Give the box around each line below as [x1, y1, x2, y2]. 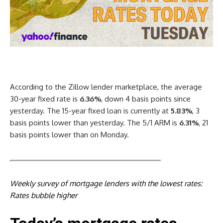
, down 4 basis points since [101, 94, 191, 104]
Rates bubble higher [10, 190, 77, 200]
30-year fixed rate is [10, 94, 80, 104]
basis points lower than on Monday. [10, 129, 129, 139]
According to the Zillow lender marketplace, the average [10, 82, 202, 92]
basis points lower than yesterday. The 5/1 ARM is [10, 117, 179, 127]
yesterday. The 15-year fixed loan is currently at [10, 106, 171, 115]
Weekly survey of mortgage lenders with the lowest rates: [10, 178, 203, 188]
